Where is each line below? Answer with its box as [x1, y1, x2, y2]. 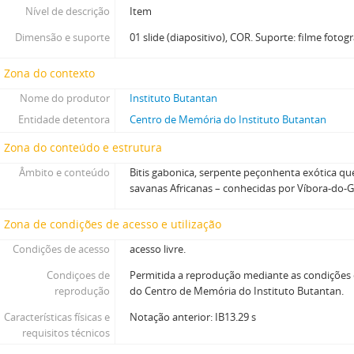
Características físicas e [4, 310, 111, 324]
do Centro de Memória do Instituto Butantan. [130, 284, 345, 298]
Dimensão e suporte [15, 30, 111, 44]
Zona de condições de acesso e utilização [4, 217, 221, 232]
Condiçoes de [47, 268, 111, 282]
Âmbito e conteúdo [19, 165, 111, 179]
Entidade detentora [18, 112, 111, 126]
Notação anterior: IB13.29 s [130, 310, 257, 324]
